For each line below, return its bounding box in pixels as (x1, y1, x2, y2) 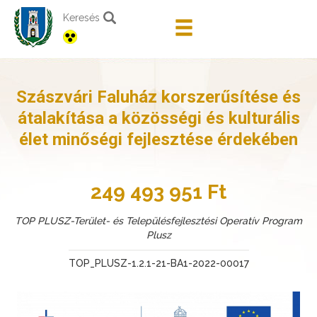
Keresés (63, 12, 100, 23)
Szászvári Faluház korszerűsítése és (16, 87, 301, 107)
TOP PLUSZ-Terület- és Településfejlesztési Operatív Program (15, 215, 302, 226)
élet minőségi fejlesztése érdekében (19, 129, 298, 149)
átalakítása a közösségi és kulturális (17, 108, 300, 128)
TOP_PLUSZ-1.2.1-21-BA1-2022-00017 (68, 258, 249, 269)
